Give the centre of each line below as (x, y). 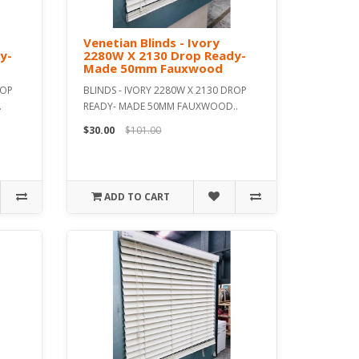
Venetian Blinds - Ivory (152, 42)
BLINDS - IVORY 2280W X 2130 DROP (165, 90)
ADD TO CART (137, 196)
